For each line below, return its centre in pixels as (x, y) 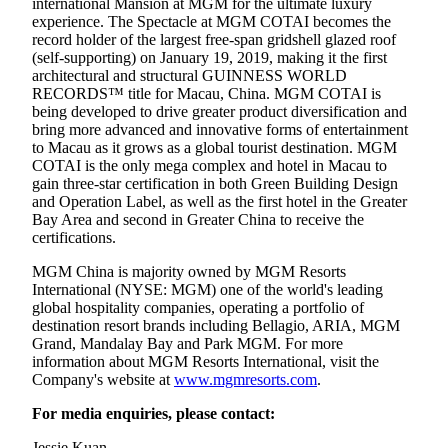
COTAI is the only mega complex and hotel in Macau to (209, 165)
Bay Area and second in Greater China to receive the (198, 219)
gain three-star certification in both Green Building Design (215, 183)
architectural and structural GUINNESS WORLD (189, 75)
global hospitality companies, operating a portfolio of (198, 307)
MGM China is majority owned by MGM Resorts (189, 271)
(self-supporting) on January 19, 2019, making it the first (209, 57)
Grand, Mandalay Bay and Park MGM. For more (187, 343)
